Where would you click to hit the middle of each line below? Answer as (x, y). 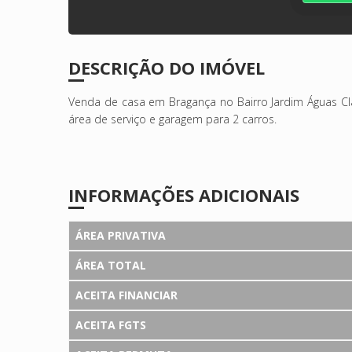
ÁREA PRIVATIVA (121, 235)
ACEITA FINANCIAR (126, 295)
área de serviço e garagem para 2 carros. (172, 119)
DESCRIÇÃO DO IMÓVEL (167, 67)
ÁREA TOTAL (111, 265)
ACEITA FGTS (111, 324)
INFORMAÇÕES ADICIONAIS (184, 194)
